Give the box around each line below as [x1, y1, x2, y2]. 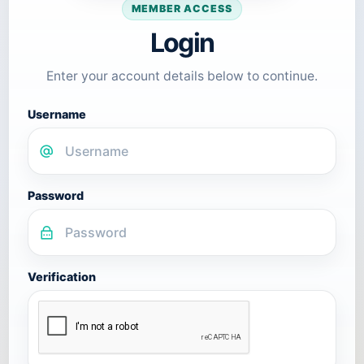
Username [28, 107, 86, 121]
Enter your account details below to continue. [46, 68, 318, 84]
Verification [28, 270, 96, 284]
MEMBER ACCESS [131, 2, 233, 15]
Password [28, 188, 84, 202]
